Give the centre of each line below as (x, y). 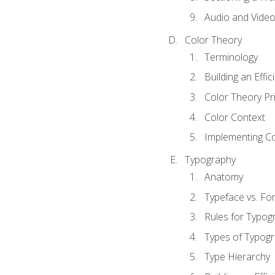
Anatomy (223, 177)
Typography (210, 159)
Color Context (234, 117)
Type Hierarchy (237, 257)
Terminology (231, 57)
